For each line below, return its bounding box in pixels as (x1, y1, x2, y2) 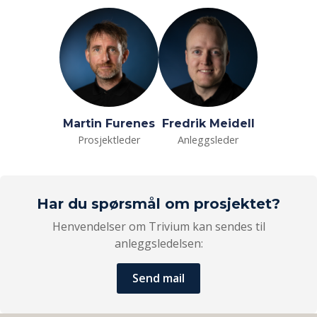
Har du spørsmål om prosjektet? (37, 195, 280, 212)
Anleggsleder (178, 132, 238, 146)
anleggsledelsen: (114, 235, 203, 251)
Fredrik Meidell (161, 116, 255, 130)
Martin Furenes (63, 116, 155, 130)
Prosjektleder (78, 132, 140, 146)
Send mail (132, 270, 185, 287)
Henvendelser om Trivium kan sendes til (52, 218, 265, 234)
